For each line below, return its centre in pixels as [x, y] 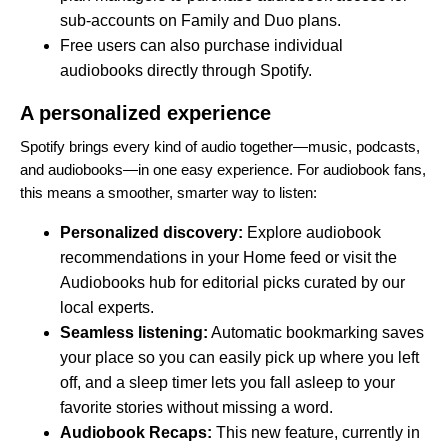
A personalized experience [145, 112]
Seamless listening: [134, 332]
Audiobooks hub [118, 282]
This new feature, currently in [316, 432]
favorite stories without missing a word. [196, 407]
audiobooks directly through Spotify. [186, 70]
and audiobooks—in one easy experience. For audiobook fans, [223, 169]
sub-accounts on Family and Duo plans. [202, 20]
